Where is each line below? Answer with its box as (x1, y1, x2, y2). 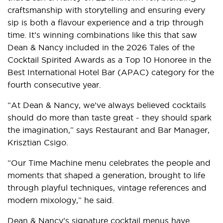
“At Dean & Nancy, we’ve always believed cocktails (7, 101, 206, 110)
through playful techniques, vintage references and (7, 183, 207, 192)
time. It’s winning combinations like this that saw (7, 30, 197, 39)
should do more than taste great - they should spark (7, 113, 212, 122)
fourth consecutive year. (7, 80, 104, 89)
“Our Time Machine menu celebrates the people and (7, 158, 211, 167)
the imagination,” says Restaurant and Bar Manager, (7, 125, 210, 134)
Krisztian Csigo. (7, 138, 73, 147)
